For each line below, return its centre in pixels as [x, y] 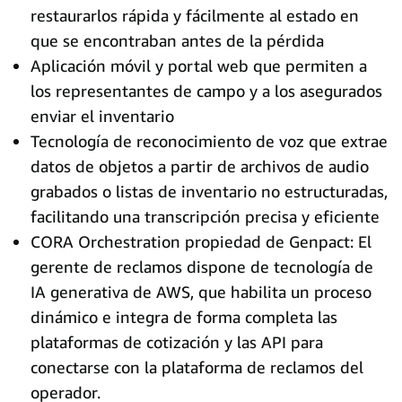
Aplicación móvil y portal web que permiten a [199, 66]
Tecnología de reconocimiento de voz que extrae [209, 141]
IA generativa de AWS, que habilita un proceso [201, 292]
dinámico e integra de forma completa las [184, 317]
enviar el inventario [102, 116]
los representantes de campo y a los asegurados [206, 91]
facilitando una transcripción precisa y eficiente [205, 216]
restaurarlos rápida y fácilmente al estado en [195, 15]
